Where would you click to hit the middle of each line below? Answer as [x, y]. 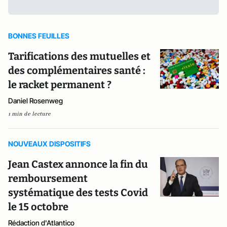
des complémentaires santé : [77, 70]
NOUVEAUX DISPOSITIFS [49, 144]
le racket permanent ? [60, 85]
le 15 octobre [38, 207]
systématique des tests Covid [78, 193]
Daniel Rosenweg [35, 101]
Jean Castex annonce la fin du [78, 164]
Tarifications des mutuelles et [79, 56]
